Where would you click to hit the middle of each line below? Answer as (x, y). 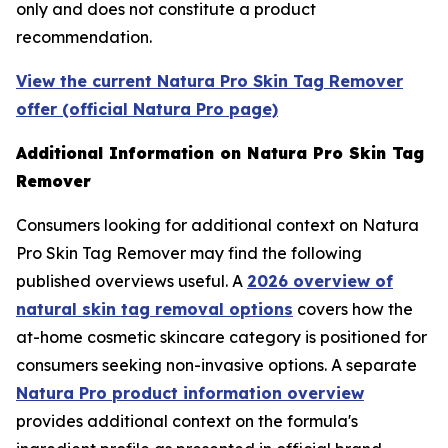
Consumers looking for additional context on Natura (217, 225)
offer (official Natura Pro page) (147, 109)
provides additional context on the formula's (187, 421)
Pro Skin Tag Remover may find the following (189, 253)
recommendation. (84, 37)
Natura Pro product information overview (190, 393)
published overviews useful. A (131, 281)
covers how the (353, 309)
